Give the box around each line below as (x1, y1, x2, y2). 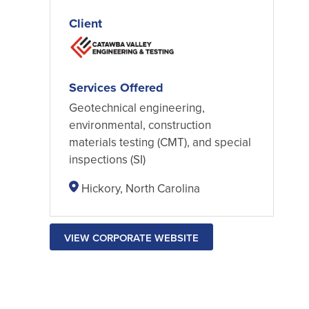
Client (68, 14, 102, 33)
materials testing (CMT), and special (68, 133, 251, 150)
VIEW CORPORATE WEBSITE (64, 230, 199, 245)
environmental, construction (68, 116, 211, 133)
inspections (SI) (68, 150, 146, 168)
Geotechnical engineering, (68, 99, 205, 116)
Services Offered (68, 78, 163, 97)
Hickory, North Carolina (81, 180, 200, 197)
